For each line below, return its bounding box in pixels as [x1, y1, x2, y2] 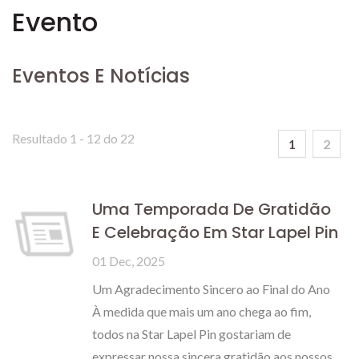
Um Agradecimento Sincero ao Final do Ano [92, 281, 335, 296]
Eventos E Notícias [12, 63, 190, 89]
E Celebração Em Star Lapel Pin [92, 221, 338, 244]
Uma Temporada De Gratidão [92, 198, 331, 220]
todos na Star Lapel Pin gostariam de [92, 326, 291, 341]
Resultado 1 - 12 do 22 [12, 131, 135, 146]
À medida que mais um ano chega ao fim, [92, 304, 311, 319]
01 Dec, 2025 [92, 253, 165, 268]
